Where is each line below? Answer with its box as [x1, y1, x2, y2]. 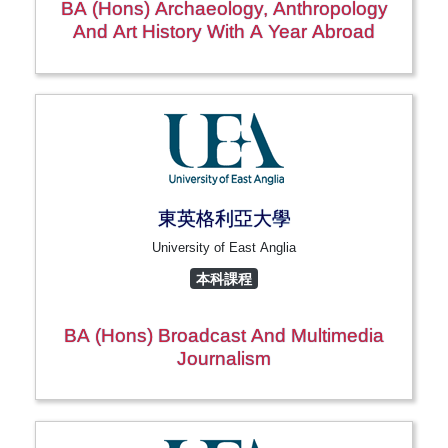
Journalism [177, 347, 271, 369]
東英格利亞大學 [157, 207, 291, 229]
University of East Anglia [152, 239, 296, 255]
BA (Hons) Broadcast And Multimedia [64, 324, 384, 346]
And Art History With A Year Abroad [73, 21, 375, 43]
